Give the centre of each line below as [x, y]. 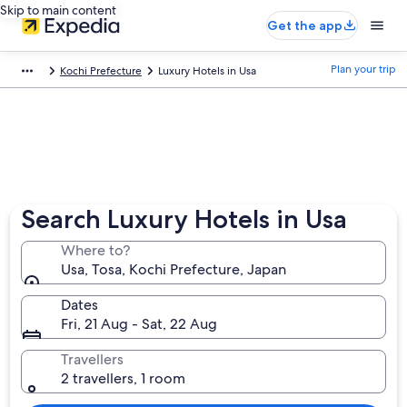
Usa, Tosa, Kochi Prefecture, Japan [174, 269]
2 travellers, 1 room [124, 378]
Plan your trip [363, 69]
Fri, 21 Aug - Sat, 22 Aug [139, 324]
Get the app [305, 25]
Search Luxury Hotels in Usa [184, 219]
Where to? [96, 250]
